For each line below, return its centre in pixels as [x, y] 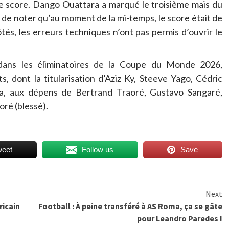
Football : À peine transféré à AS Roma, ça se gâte [130, 206]
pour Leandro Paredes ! [180, 218]
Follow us [97, 149]
